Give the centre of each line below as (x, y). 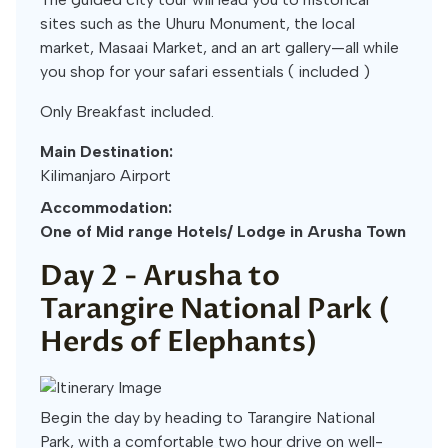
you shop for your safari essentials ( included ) (205, 71)
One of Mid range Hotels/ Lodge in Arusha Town (223, 231)
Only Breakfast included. (127, 111)
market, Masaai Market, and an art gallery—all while (219, 47)
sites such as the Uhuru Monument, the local (197, 23)
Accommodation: (106, 207)
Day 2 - (91, 276)
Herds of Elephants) (179, 342)
